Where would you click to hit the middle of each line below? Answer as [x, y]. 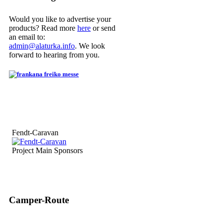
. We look [90, 46]
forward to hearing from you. [54, 55]
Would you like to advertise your [60, 19]
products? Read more [43, 28]
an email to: [27, 37]
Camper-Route [39, 200]
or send [103, 28]
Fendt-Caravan [35, 132]
